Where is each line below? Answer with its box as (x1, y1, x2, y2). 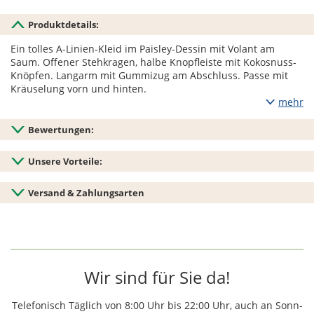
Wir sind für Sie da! (84, 266, 230, 289)
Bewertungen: (28, 123, 94, 137)
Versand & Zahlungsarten (28, 186, 144, 200)
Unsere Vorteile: (28, 155, 102, 168)
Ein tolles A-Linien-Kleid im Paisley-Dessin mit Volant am (11, 42, 275, 56)
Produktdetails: (28, 18, 99, 32)
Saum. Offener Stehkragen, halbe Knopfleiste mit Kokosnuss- (11, 55, 296, 69)
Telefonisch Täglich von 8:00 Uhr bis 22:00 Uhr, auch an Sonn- (11, 299, 303, 313)
